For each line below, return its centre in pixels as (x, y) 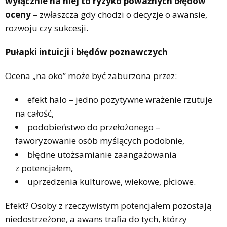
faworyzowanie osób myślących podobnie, (100, 140)
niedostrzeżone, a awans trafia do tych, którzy (96, 219)
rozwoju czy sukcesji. (47, 28)
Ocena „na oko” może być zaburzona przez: (91, 75)
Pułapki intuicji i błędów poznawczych (86, 52)
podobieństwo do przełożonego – (94, 127)
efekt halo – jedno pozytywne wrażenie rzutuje (120, 99)
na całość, (34, 113)
